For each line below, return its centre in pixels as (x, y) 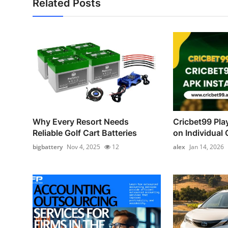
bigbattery (48, 147)
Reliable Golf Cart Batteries (85, 133)
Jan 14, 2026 (206, 147)
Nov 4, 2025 (83, 147)
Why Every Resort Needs (81, 122)
